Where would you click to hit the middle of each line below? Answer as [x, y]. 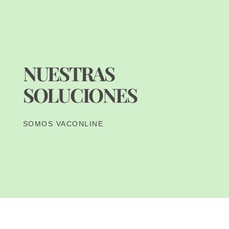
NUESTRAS [68, 74]
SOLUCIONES [80, 95]
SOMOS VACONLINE [63, 124]
